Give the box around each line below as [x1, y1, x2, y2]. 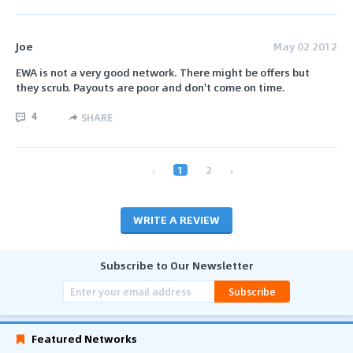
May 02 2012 [273, 38, 337, 55]
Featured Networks [32, 330, 137, 347]
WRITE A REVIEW [133, 211, 220, 229]
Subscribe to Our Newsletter [99, 257, 254, 274]
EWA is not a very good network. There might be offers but [16, 63, 310, 80]
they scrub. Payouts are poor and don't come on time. [16, 78, 285, 95]
